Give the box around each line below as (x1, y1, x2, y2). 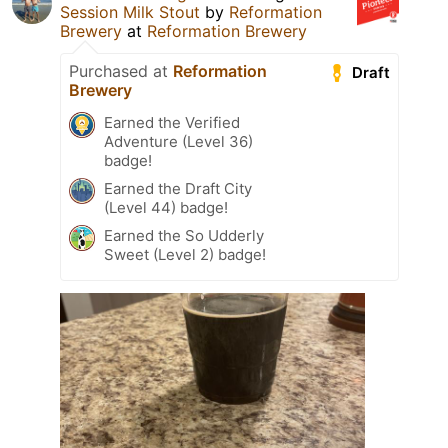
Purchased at (69, 61, 173, 82)
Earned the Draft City (104, 179, 252, 199)
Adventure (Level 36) (104, 132, 253, 152)
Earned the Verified (104, 113, 240, 133)
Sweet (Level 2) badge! (104, 245, 266, 265)
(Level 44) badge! (104, 198, 228, 218)
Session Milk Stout (60, 2, 200, 23)
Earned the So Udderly (104, 226, 264, 246)
